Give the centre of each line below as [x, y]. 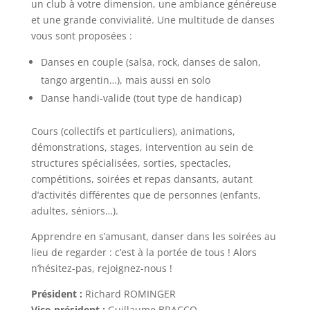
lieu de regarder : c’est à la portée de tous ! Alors [144, 253]
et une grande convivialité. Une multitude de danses [153, 20]
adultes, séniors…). [74, 211]
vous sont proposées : [81, 36]
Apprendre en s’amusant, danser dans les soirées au [153, 237]
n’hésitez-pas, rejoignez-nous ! [101, 268]
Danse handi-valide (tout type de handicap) [141, 98]
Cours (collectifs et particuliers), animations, [133, 131]
